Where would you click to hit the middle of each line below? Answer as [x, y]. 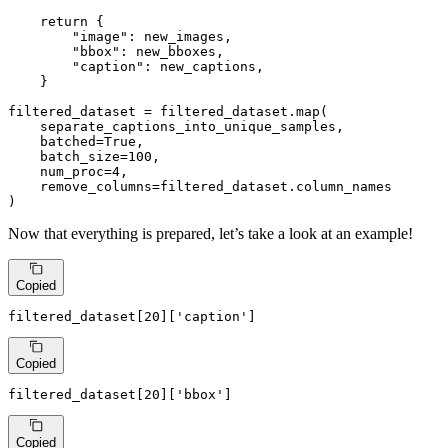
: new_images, [180, 36]
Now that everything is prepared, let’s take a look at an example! [210, 233]
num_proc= [60, 171]
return [64, 21]
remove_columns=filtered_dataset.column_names [200, 186]
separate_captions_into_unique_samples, [176, 126]
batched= [56, 141]
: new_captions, [204, 66]
